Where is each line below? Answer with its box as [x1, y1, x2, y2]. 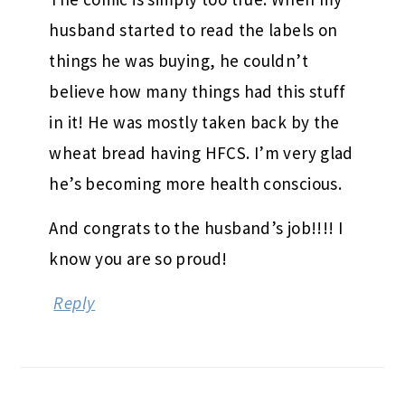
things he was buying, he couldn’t [49, 49, 308, 71]
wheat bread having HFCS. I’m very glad [49, 141, 353, 164]
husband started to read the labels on [49, 18, 338, 41]
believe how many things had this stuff [49, 80, 346, 102]
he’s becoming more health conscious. [49, 172, 343, 194]
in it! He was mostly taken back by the [49, 110, 340, 133]
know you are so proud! [49, 247, 228, 269]
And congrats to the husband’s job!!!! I [49, 216, 344, 239]
